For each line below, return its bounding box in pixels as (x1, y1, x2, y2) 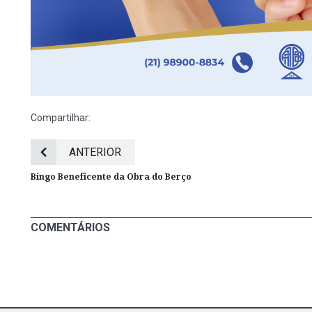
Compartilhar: (31, 112, 91, 124)
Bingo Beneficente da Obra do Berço (31, 172, 192, 182)
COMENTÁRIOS (31, 221, 110, 235)
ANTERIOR (69, 146, 121, 159)
